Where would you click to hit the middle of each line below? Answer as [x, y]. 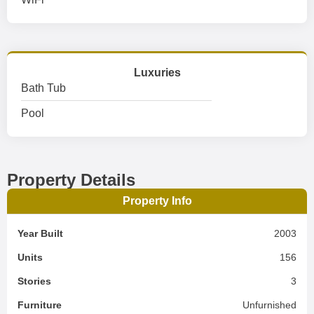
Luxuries [157, 73]
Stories [34, 281]
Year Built [40, 233]
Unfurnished [269, 305]
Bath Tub [43, 88]
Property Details [71, 180]
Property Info [157, 201]
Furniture [40, 305]
